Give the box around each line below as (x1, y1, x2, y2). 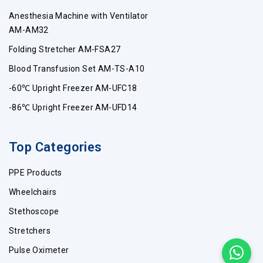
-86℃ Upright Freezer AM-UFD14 (9, 103, 137, 113)
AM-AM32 (9, 25, 49, 35)
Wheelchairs (9, 187, 57, 197)
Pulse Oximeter (9, 245, 69, 255)
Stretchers (9, 226, 50, 236)
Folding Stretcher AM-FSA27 (9, 45, 121, 55)
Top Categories (9, 140, 102, 155)
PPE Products (9, 168, 62, 178)
